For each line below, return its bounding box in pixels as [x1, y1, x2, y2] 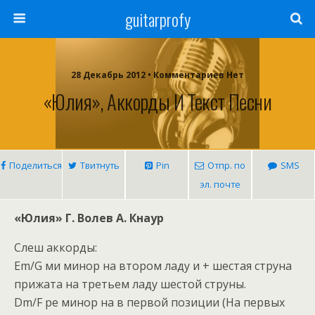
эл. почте [200, 178, 240, 191]
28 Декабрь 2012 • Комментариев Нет [71, 69, 244, 81]
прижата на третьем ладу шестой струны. [14, 276, 246, 292]
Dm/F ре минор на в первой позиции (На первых [14, 295, 285, 310]
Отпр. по [207, 159, 245, 172]
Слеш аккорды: [14, 240, 97, 255]
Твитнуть [79, 159, 120, 172]
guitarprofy [124, 6, 191, 32]
